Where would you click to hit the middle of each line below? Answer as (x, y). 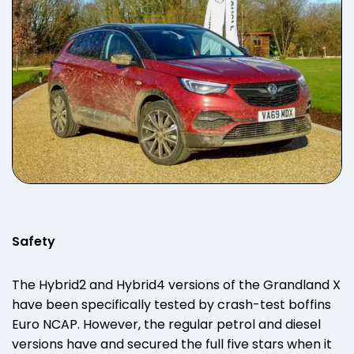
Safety (34, 241)
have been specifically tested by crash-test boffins (171, 304)
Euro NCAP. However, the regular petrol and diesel (166, 324)
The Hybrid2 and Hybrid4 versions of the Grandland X (176, 284)
